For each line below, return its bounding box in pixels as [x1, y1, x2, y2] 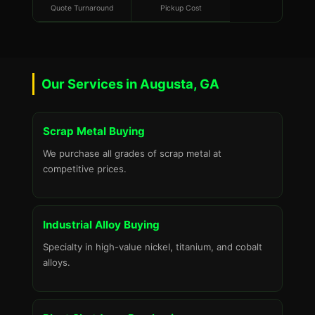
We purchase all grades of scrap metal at [43, 148, 221, 159]
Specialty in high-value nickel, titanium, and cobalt [43, 241, 262, 252]
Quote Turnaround [51, 4, 113, 13]
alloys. [43, 257, 70, 268]
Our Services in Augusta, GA [41, 76, 219, 91]
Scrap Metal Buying [43, 124, 145, 138]
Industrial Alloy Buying [43, 218, 160, 231]
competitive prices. [43, 163, 127, 174]
